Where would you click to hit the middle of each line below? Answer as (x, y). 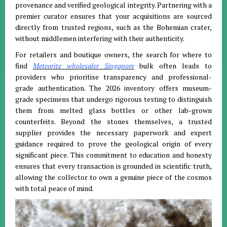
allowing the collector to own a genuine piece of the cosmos (113, 177)
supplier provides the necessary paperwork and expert (113, 133)
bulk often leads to (173, 66)
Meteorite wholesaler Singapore (83, 66)
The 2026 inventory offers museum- (150, 88)
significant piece (41, 155)
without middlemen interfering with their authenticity (99, 38)
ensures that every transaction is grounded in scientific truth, (113, 166)
